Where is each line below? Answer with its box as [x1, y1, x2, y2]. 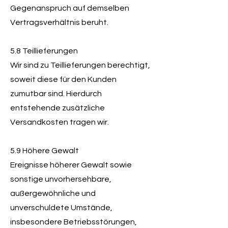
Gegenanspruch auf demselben [10, 4, 129, 12]
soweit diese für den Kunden [10, 75, 117, 83]
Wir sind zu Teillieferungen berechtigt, [10, 61, 150, 69]
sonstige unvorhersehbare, [10, 175, 111, 183]
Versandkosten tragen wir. [10, 118, 109, 126]
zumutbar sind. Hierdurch [10, 90, 102, 98]
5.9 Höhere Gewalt [10, 147, 79, 155]
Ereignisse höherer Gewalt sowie [10, 161, 132, 169]
